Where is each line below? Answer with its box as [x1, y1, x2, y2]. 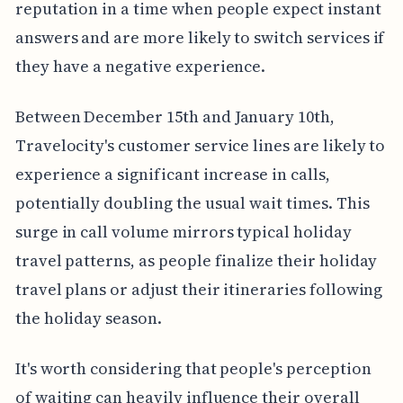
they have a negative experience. [14, 55, 266, 78]
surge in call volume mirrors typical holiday [14, 220, 352, 244]
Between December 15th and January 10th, [14, 105, 335, 129]
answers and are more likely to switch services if [14, 26, 385, 49]
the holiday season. [14, 307, 162, 330]
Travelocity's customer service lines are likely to [14, 134, 386, 157]
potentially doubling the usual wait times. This [14, 192, 370, 215]
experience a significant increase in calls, [14, 163, 330, 186]
